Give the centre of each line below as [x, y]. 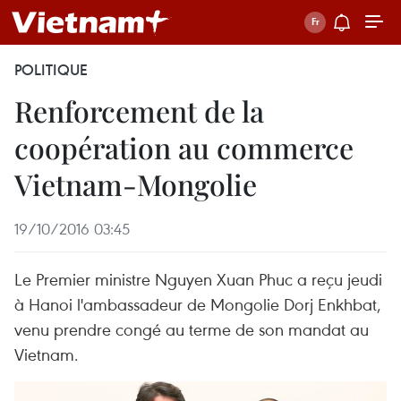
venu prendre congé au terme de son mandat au [192, 329]
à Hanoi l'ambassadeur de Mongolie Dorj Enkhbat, [198, 304]
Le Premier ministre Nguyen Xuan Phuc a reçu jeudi [198, 279]
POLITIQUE [51, 70]
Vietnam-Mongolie [136, 184]
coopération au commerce [184, 147]
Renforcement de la [139, 111]
